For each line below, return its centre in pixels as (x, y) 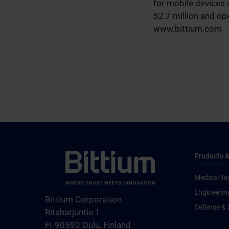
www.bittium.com (188, 29)
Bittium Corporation (83, 199)
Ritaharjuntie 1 (73, 212)
